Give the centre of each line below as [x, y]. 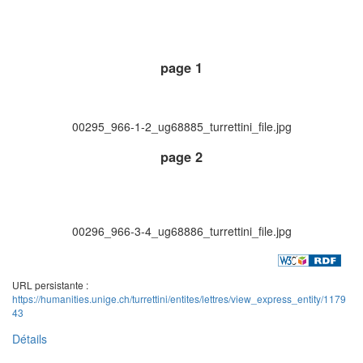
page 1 [181, 68]
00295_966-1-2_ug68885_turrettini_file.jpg [181, 126]
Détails [30, 339]
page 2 [181, 157]
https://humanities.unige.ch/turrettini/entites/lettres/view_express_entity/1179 [179, 299]
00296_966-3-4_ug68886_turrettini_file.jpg [181, 231]
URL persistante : [50, 285]
